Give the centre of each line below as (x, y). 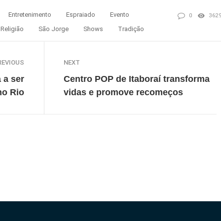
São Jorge (54, 29)
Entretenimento (30, 15)
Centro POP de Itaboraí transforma (137, 79)
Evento (120, 15)
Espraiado (81, 15)
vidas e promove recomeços (123, 92)
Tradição (131, 29)
